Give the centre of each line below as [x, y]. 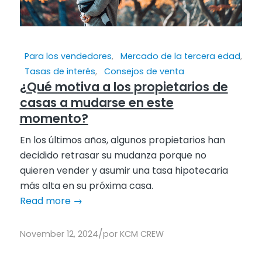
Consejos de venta [144, 71]
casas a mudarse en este [96, 102]
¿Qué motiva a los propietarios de [124, 87]
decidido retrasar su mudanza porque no [113, 155]
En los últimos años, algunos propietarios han [122, 140]
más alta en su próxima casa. [86, 185]
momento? [54, 118]
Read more [45, 201]
